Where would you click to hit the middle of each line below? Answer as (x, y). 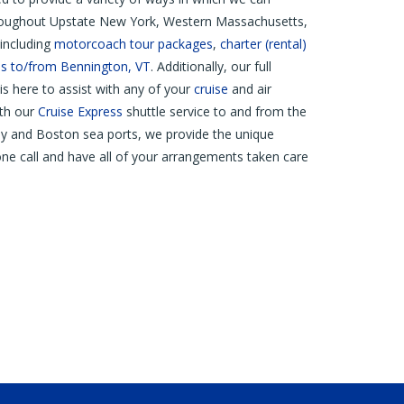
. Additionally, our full (211, 66)
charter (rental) (263, 44)
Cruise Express (80, 111)
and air (249, 89)
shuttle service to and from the (214, 111)
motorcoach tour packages (133, 44)
